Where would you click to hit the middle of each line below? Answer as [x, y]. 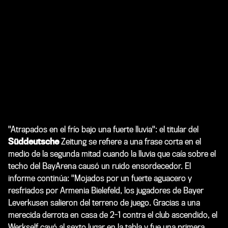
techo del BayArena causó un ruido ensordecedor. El [99, 166]
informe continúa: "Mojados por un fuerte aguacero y [100, 178]
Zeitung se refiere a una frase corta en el [130, 141]
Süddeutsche [34, 141]
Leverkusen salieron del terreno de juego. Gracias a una [104, 203]
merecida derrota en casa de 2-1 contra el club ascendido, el [113, 215]
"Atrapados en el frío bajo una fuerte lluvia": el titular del [103, 129]
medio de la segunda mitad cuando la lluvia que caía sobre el [112, 154]
